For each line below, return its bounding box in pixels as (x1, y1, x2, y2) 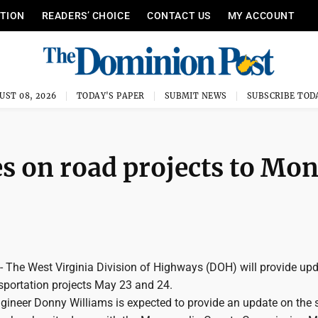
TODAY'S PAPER (76, 91, 145, 101)
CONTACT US (147, 10, 211, 21)
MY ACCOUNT (227, 10, 295, 21)
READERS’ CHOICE (41, 10, 131, 21)
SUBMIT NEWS (164, 91, 227, 101)
